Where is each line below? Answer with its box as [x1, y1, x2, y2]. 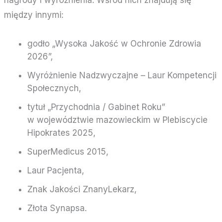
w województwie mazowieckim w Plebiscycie [27, 114, 208, 125]
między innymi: [4, 9, 64, 20]
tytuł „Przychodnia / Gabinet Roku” [27, 102, 165, 112]
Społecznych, [27, 83, 81, 93]
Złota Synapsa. [27, 203, 87, 213]
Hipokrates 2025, [27, 127, 96, 138]
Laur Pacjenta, [27, 165, 84, 175]
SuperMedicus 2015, [27, 146, 109, 157]
